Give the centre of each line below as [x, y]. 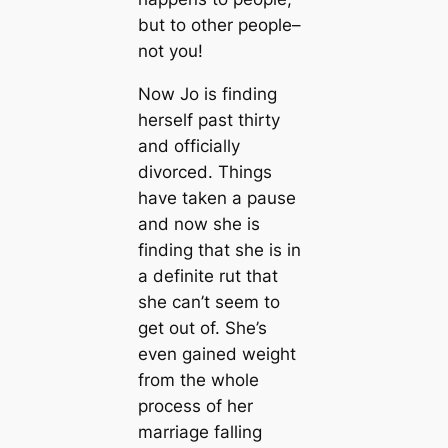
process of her [195, 405]
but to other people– [219, 24]
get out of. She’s [202, 327]
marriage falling [199, 431]
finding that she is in [219, 249]
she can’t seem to [208, 301]
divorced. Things [204, 171]
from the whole [198, 379]
